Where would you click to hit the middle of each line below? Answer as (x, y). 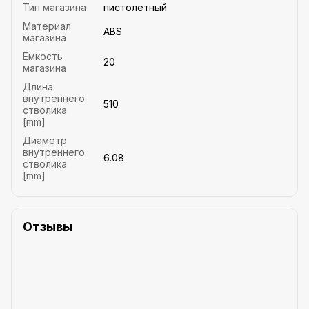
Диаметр (45, 140)
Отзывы (48, 226)
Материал (47, 26)
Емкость (43, 56)
